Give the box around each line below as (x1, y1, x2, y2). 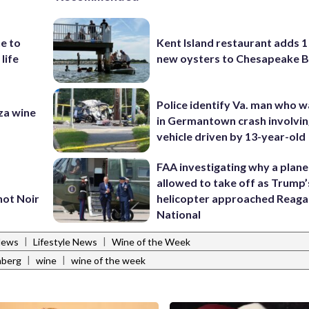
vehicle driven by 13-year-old (157, 129, 306, 143)
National (157, 207, 201, 221)
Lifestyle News (33, 236, 97, 248)
